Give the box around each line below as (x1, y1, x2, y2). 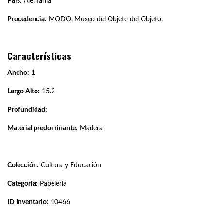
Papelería (38, 180, 67, 187)
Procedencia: (7, 16, 47, 23)
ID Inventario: (7, 199, 49, 206)
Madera (78, 125, 103, 132)
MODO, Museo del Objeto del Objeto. (47, 16, 163, 23)
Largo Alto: (7, 88, 40, 95)
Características (7, 49, 71, 63)
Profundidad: (7, 106, 47, 113)
